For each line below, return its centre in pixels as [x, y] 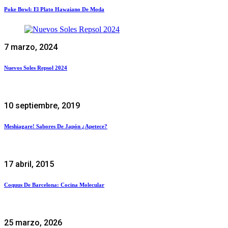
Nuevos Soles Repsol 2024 [36, 67]
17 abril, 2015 [29, 164]
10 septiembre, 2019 [42, 105]
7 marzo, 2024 [31, 47]
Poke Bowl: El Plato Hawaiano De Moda [54, 9]
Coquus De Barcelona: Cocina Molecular [54, 184]
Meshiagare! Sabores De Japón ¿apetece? [56, 126]
